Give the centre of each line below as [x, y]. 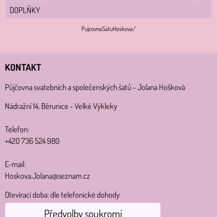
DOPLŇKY [25, 10]
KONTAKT [23, 67]
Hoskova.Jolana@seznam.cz [47, 175]
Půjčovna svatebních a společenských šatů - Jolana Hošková [95, 87]
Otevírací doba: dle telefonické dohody [62, 194]
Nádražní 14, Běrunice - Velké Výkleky [61, 106]
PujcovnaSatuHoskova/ [108, 28]
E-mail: [15, 164]
